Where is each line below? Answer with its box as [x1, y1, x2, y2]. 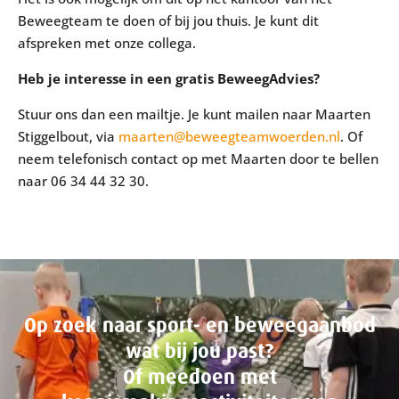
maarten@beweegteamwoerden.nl [118, 127, 340, 145]
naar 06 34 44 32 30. [18, 172, 149, 190]
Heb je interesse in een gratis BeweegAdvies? [18, 69, 320, 87]
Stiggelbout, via [18, 127, 118, 145]
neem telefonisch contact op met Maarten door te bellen [18, 150, 379, 167]
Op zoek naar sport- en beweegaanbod [23, 313, 376, 338]
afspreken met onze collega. [18, 34, 196, 52]
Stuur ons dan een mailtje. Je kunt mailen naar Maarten [18, 105, 370, 123]
